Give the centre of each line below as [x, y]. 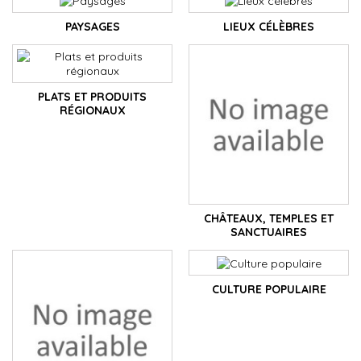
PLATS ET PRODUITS [92, 97]
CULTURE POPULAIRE [269, 289]
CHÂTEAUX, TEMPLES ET [269, 219]
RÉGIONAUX [92, 111]
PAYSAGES [92, 27]
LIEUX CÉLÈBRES [269, 27]
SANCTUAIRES [269, 232]
